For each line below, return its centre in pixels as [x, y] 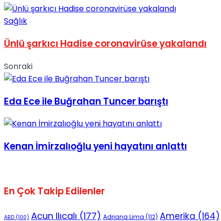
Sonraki [18, 66]
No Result [22, 12]
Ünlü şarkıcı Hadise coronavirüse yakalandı [105, 44]
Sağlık [16, 21]
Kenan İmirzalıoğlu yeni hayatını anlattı [95, 147]
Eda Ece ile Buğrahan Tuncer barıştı [86, 101]
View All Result [32, 86]
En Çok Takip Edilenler [55, 191]
